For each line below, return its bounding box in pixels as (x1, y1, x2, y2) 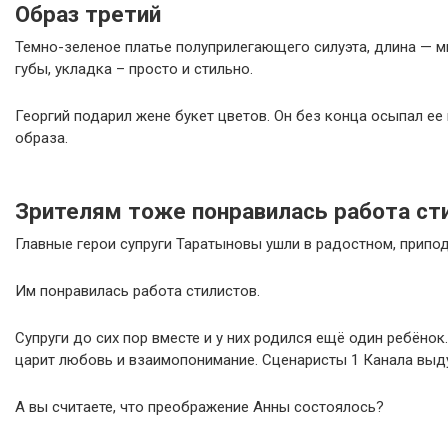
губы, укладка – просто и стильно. (15, 60, 253, 78)
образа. (15, 129, 68, 147)
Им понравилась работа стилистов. (15, 282, 260, 300)
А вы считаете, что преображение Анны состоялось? (15, 398, 384, 416)
